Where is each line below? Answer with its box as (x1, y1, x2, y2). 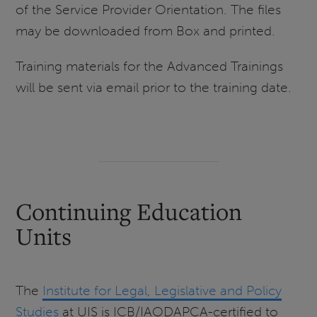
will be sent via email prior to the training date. (16, 79, 292, 96)
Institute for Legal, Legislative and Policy (42, 282, 282, 299)
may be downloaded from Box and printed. (16, 23, 276, 40)
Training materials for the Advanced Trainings (16, 57, 284, 74)
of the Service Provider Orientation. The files (16, 1, 282, 18)
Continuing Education (16, 196, 243, 227)
